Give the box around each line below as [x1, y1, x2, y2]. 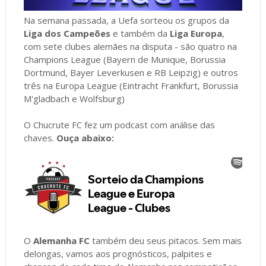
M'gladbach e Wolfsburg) [23, 92, 125, 104]
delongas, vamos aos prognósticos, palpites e [23, 247, 212, 259]
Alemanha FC [33, 234, 90, 246]
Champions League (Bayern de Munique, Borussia [23, 53, 226, 65]
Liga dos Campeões [23, 27, 110, 39]
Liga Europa [169, 27, 222, 39]
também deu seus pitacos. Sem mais [89, 234, 242, 246]
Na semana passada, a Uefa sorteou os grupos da [23, 14, 229, 26]
